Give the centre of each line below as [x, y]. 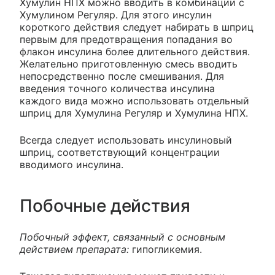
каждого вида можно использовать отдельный [134, 100]
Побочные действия [105, 205]
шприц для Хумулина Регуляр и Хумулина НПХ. [134, 113]
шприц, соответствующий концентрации [120, 152]
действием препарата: [74, 249]
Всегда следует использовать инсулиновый [126, 140]
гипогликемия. [165, 249]
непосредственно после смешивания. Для [122, 76]
